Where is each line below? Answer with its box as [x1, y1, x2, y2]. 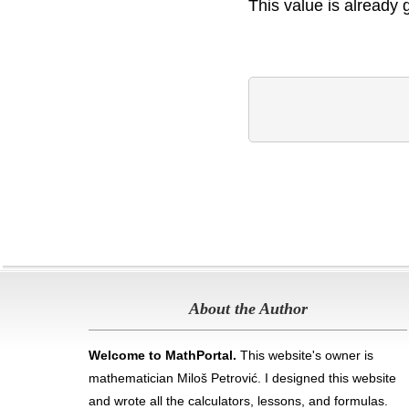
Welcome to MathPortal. [89, 348, 237, 362]
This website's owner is [236, 348, 374, 362]
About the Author [188, 299, 308, 318]
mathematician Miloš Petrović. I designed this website [89, 371, 397, 385]
